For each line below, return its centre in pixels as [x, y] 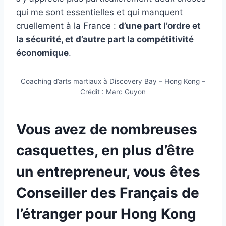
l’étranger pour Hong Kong [106, 214]
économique [42, 53]
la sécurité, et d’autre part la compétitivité [105, 40]
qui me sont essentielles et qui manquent [99, 12]
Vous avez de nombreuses [107, 129]
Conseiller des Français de [108, 193]
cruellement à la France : [67, 26]
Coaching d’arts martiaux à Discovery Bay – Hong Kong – [113, 81]
